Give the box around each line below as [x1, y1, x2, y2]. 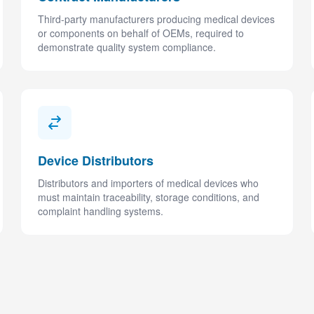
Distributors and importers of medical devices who [38, 176, 259, 190]
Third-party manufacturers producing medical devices [38, 12, 275, 26]
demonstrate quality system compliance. [38, 40, 217, 54]
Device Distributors [38, 151, 154, 170]
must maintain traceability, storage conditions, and [38, 190, 260, 204]
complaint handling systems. [38, 204, 164, 218]
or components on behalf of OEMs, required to [38, 26, 245, 40]
